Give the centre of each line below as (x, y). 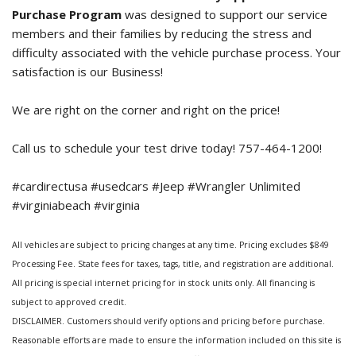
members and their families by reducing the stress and (162, 34)
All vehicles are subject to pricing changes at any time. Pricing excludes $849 (170, 245)
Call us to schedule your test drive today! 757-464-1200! (167, 148)
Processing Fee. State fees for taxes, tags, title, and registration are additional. (173, 264)
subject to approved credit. (69, 302)
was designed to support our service (224, 15)
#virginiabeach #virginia (76, 205)
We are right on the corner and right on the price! (146, 110)
